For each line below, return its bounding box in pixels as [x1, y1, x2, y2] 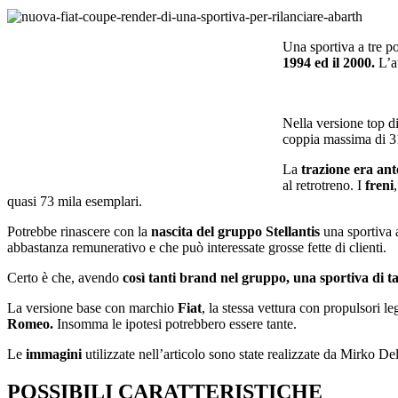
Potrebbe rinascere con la [7, 223, 151, 239]
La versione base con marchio [7, 299, 178, 315]
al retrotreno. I [283, 177, 365, 193]
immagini [26, 346, 85, 362]
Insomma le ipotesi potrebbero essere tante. [53, 315, 297, 331]
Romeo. [7, 315, 53, 331]
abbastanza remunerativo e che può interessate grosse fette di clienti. [7, 239, 386, 255]
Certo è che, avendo [7, 269, 123, 285]
